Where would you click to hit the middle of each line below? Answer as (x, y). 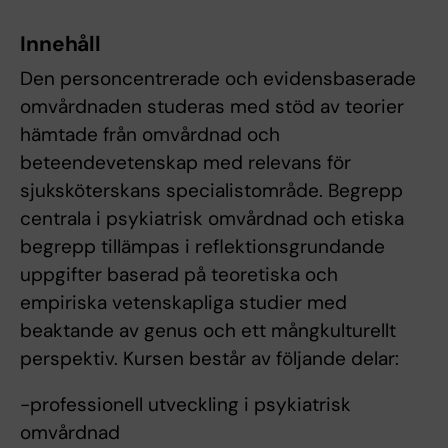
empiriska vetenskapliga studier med (183, 303)
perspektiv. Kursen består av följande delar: (209, 359)
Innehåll (61, 44)
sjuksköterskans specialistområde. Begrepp (211, 191)
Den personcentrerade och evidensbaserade (218, 79)
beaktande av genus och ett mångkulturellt (208, 331)
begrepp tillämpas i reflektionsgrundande (202, 247)
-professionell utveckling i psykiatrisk (185, 405)
